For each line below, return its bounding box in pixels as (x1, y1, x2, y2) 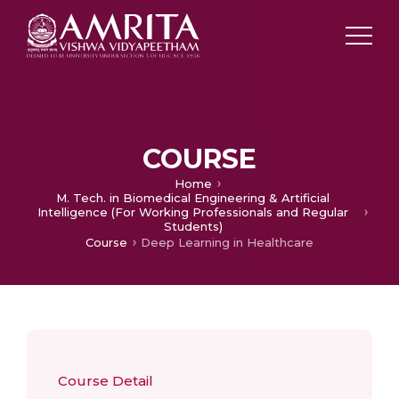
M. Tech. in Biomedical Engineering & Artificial (56, 191, 330, 206)
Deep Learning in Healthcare (141, 235, 313, 249)
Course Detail (58, 372, 153, 389)
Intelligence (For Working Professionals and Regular (37, 205, 348, 220)
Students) (163, 219, 223, 234)
